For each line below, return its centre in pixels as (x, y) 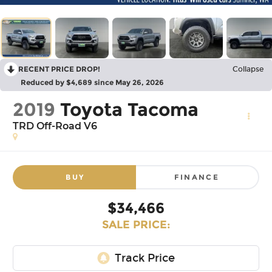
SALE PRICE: (136, 224)
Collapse (248, 70)
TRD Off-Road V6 (55, 126)
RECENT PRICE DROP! (59, 69)
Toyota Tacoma (130, 110)
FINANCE (197, 177)
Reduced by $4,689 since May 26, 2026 (92, 83)
